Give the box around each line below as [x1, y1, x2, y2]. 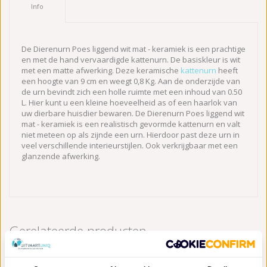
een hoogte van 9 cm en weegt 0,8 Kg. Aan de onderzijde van [21, 75, 240, 86]
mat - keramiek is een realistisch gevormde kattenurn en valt [21, 118, 240, 129]
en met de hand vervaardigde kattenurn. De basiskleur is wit [21, 54, 240, 65]
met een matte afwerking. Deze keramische [21, 64, 181, 76]
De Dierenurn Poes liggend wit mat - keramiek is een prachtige [21, 43, 246, 54]
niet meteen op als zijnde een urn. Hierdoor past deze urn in [21, 129, 240, 140]
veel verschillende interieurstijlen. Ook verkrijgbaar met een [21, 139, 238, 151]
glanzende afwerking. [21, 150, 100, 162]
